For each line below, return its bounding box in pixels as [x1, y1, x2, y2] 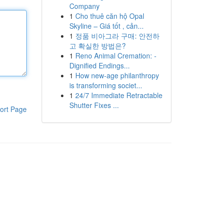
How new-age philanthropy [75, 70, 159, 80]
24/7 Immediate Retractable [75, 90, 163, 100]
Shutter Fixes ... [69, 100, 119, 110]
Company [69, 1, 100, 11]
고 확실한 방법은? [69, 41, 126, 51]
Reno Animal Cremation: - [75, 51, 157, 60]
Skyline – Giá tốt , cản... [69, 21, 144, 31]
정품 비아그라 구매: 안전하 [75, 31, 160, 41]
